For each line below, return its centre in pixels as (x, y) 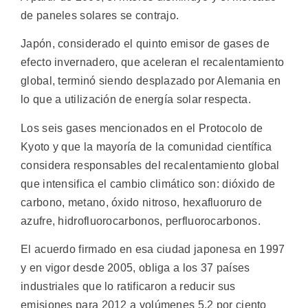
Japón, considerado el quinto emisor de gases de (145, 44)
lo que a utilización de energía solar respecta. (136, 100)
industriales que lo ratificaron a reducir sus (128, 286)
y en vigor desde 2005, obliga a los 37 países (135, 267)
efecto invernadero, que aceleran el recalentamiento (153, 63)
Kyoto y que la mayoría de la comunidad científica (146, 146)
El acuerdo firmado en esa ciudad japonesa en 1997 (153, 249)
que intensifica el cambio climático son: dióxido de (148, 184)
